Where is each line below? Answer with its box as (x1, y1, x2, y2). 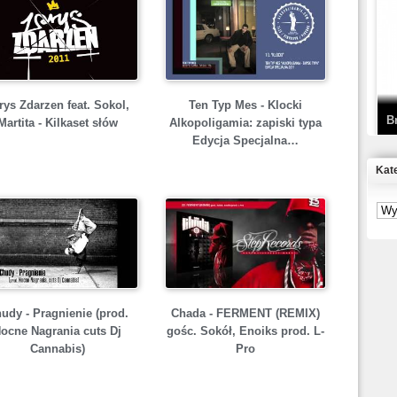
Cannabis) (29, 342, 85, 355)
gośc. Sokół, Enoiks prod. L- (166, 324, 324, 338)
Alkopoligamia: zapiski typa (168, 116, 322, 129)
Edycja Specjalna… (191, 134, 299, 147)
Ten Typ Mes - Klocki (188, 98, 302, 112)
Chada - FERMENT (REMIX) (170, 307, 320, 320)
